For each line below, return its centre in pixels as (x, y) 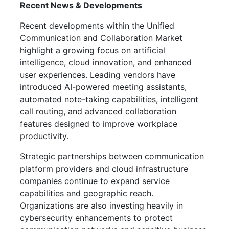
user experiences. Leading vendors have (98, 74)
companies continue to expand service (95, 181)
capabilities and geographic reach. (87, 193)
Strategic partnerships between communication (112, 156)
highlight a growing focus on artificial (93, 50)
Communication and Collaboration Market (101, 38)
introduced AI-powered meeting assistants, (103, 87)
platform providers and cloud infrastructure (104, 168)
